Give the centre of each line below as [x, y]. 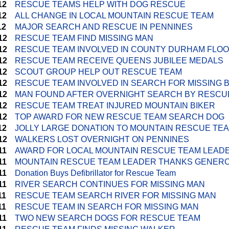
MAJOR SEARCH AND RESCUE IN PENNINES [104, 27]
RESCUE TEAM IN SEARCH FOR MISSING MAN [107, 207]
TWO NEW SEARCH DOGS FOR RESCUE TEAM [108, 218]
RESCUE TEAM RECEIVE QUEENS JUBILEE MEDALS [119, 61]
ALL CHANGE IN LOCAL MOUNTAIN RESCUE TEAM [114, 16]
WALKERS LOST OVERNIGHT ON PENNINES [102, 139]
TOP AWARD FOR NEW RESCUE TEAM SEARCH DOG [120, 117]
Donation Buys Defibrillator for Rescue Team [95, 173]
